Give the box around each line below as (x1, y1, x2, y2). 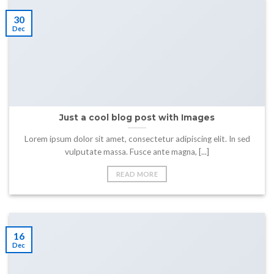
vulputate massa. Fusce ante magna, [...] (65, 147, 209, 157)
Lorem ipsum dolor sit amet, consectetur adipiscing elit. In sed (24, 134, 250, 144)
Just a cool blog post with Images (59, 113, 215, 123)
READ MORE (116, 170, 158, 179)
